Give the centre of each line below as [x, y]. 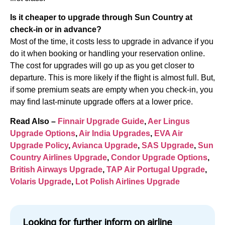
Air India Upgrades [115, 133]
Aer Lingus [169, 121]
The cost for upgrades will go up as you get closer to [102, 66]
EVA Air [168, 133]
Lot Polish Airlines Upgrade [128, 181]
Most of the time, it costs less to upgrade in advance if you [112, 42]
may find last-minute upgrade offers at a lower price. [101, 102]
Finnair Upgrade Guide [101, 121]
